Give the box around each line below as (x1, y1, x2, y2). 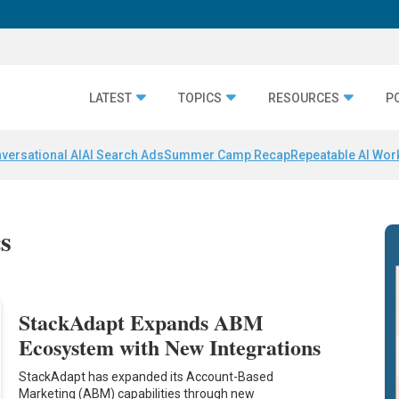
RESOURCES (268, 90, 339, 105)
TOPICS (178, 90, 222, 105)
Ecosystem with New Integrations (19, 330, 322, 362)
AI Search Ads (82, 148, 164, 163)
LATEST (89, 90, 132, 105)
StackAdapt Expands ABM (19, 305, 265, 338)
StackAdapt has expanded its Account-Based (19, 369, 274, 384)
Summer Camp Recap (164, 148, 290, 163)
